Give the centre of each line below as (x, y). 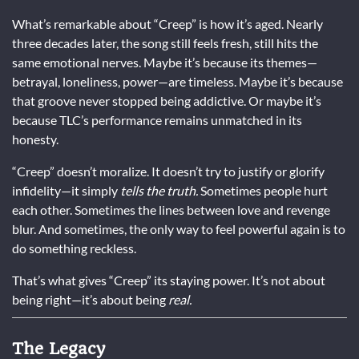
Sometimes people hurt (263, 190)
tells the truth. (159, 190)
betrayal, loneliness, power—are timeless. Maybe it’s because (177, 81)
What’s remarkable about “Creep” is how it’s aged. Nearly (167, 23)
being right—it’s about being (90, 299)
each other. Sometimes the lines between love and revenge (171, 209)
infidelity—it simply (66, 190)
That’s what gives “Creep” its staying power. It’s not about (169, 280)
